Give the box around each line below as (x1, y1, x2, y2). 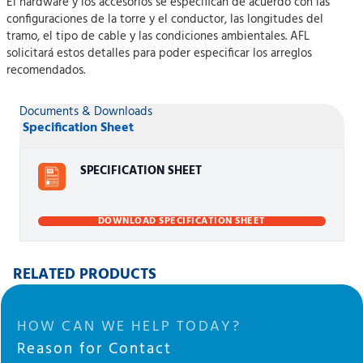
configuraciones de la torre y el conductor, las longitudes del (6, 10, 323, 30)
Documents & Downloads (19, 102, 152, 122)
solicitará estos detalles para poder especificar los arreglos (6, 44, 312, 64)
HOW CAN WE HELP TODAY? (16, 315, 241, 340)
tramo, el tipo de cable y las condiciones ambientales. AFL (6, 27, 310, 47)
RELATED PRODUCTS (12, 263, 156, 288)
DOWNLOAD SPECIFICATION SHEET (97, 213, 266, 230)
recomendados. (6, 61, 85, 81)
